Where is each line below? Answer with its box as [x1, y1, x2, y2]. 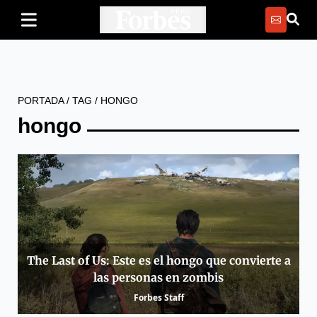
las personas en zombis [93, 270, 224, 285]
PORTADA [18, 95, 64, 106]
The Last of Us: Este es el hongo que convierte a [26, 253, 291, 268]
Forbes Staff [133, 292, 184, 304]
